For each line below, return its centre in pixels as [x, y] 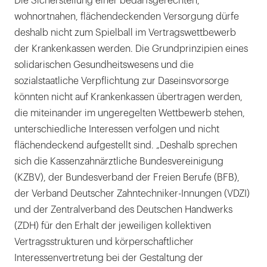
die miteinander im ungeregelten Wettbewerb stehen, [130, 114]
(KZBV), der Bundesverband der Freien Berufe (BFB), [127, 178]
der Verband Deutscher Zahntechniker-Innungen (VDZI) [132, 194]
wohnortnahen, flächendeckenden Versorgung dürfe [127, 17]
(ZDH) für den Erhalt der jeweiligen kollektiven [113, 226]
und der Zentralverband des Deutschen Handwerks [123, 210]
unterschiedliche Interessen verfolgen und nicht [117, 130]
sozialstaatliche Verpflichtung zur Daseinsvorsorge [122, 81]
